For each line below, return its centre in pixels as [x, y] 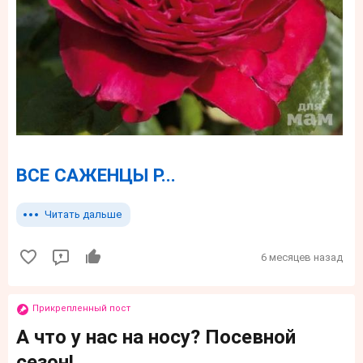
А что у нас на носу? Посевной [156, 337]
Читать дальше [83, 215]
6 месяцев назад [302, 258]
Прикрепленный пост [81, 309]
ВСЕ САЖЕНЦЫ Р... [96, 175]
